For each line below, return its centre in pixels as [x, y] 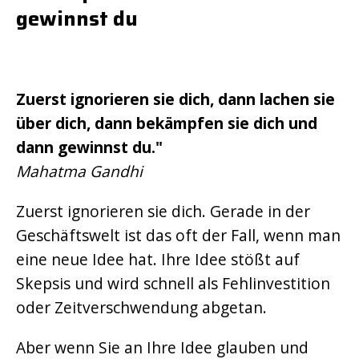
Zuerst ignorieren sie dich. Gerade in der [163, 211]
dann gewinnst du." [89, 147]
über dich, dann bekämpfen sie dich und [167, 123]
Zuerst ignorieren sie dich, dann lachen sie [175, 99]
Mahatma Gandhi [79, 171]
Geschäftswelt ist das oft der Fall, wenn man [178, 235]
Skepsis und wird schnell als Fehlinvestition [173, 283]
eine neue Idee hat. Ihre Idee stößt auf [158, 259]
